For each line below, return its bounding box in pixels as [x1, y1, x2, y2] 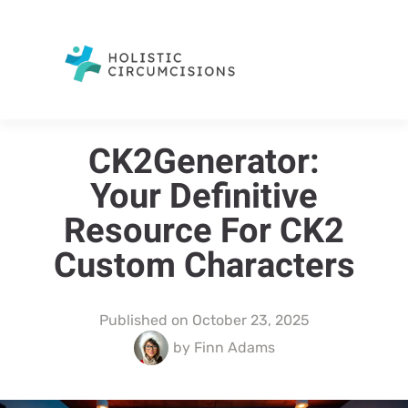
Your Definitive [90, 170, 318, 222]
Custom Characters [53, 240, 355, 291]
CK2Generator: [88, 136, 320, 188]
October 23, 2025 [191, 311, 310, 329]
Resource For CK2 [64, 205, 344, 257]
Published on [98, 311, 189, 329]
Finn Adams [189, 338, 275, 356]
